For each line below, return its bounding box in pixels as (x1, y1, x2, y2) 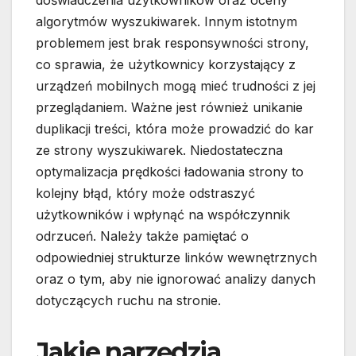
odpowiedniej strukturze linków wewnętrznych (36, 250, 317, 266)
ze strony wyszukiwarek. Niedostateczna (36, 142, 283, 159)
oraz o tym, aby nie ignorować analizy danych (36, 271, 315, 288)
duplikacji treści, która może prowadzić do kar (36, 121, 314, 137)
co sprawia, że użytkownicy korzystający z (36, 56, 296, 73)
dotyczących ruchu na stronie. (36, 292, 221, 309)
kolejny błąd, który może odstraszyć (36, 185, 255, 202)
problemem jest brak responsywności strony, (36, 35, 309, 52)
